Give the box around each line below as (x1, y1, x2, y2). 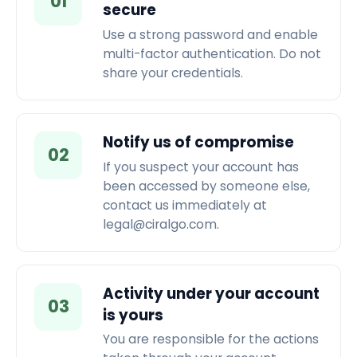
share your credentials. (102, 64, 243, 81)
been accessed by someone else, (102, 177, 310, 194)
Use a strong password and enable (102, 25, 318, 43)
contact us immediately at (102, 196, 267, 214)
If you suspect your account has (102, 158, 299, 175)
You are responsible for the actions (102, 331, 319, 348)
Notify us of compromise (102, 132, 294, 153)
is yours (102, 304, 163, 325)
